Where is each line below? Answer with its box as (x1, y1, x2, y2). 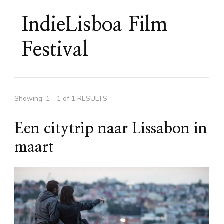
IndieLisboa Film (22, 14, 167, 35)
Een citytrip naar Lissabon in (14, 121, 207, 136)
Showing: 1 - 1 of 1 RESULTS (14, 93, 107, 103)
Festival (22, 39, 88, 60)
